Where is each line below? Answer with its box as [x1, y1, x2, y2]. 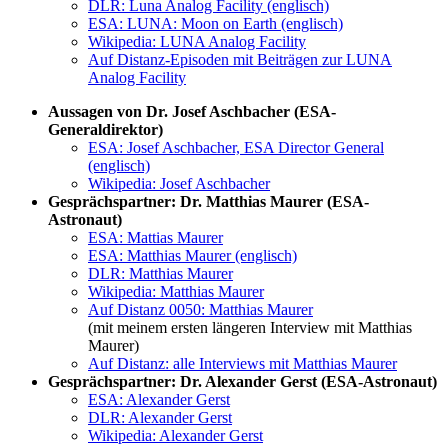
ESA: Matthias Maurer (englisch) [88, 247, 297, 265]
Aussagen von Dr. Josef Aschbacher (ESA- [48, 103, 336, 121]
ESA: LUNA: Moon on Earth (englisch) [88, 15, 343, 33]
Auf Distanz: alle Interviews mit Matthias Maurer [88, 355, 397, 373]
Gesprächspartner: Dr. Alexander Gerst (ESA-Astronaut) [48, 373, 437, 391]
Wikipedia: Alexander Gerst [88, 427, 263, 445]
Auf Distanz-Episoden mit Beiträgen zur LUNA [88, 51, 392, 69]
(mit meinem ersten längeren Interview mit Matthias [88, 319, 412, 337]
